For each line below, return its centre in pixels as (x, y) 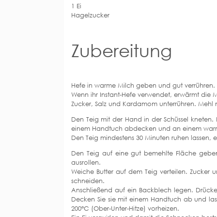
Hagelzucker (90, 15)
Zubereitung (122, 50)
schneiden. (88, 180)
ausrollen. (86, 162)
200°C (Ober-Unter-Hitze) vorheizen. (125, 208)
